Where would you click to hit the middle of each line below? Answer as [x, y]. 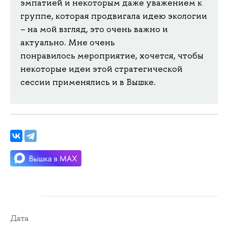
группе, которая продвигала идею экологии [114, 16]
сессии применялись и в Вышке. [88, 82]
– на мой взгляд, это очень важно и [94, 29]
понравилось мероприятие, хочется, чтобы [112, 55]
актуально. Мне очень [68, 42]
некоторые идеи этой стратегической [102, 68]
